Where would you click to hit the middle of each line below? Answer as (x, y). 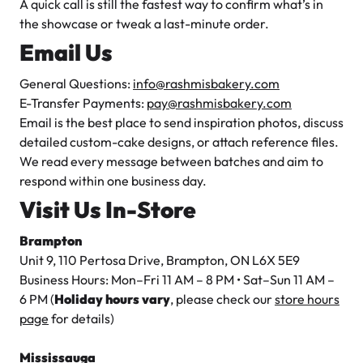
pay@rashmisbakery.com (219, 103)
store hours (307, 299)
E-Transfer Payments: (83, 103)
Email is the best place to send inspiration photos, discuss (181, 122)
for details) (81, 318)
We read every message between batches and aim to (171, 161)
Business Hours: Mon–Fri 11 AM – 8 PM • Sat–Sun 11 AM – (177, 280)
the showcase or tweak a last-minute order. (144, 23)
